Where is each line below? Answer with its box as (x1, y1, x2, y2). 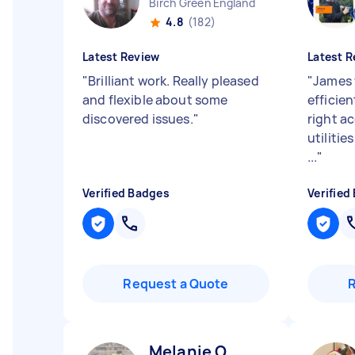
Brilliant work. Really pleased (88, 72, 259, 90)
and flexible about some (82, 91, 228, 109)
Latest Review (82, 49, 160, 64)
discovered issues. (82, 110, 193, 128)
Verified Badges (82, 185, 170, 200)
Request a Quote (123, 275, 229, 292)
